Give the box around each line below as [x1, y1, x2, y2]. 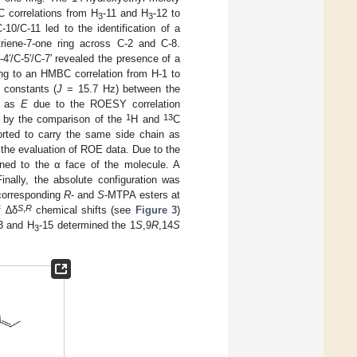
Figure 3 [135, 204, 178, 217]
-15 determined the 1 [39, 219, 136, 232]
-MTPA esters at [104, 189, 181, 202]
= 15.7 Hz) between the [62, 83, 181, 96]
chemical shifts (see [31, 204, 135, 217]
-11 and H [103, 7, 149, 20]
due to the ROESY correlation [28, 98, 180, 111]
